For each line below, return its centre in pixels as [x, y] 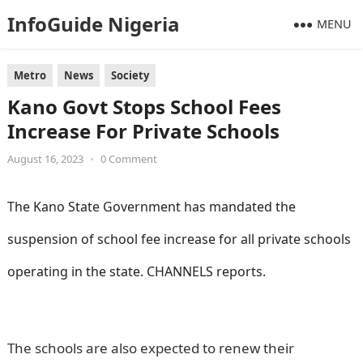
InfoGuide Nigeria [93, 24]
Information [303, 271]
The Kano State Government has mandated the [151, 207]
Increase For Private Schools [143, 131]
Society [130, 75]
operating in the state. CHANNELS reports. [136, 271]
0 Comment [128, 159]
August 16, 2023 [45, 159]
